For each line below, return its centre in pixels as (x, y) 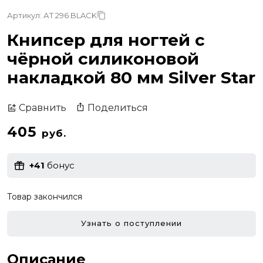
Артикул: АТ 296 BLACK (52, 15)
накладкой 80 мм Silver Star (131, 77)
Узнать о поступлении (131, 223)
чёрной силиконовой (103, 58)
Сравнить (43, 108)
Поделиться (118, 107)
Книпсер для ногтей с (106, 40)
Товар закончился (45, 196)
